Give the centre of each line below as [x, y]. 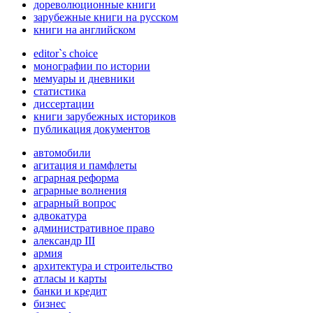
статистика [60, 92]
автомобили [62, 153]
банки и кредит [70, 291]
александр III [64, 241]
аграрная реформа [76, 178]
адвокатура [60, 216]
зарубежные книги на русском [106, 17]
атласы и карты [70, 279]
